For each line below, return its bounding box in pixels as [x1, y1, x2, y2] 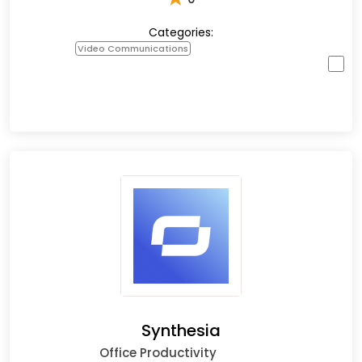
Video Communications [78, 41, 188, 55]
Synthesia [141, 318, 221, 342]
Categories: [149, 23, 213, 40]
